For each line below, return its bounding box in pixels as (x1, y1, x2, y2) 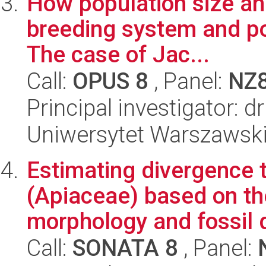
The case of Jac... (27, 41, 210, 68)
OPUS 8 (72, 68, 148, 94)
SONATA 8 (72, 235, 178, 261)
